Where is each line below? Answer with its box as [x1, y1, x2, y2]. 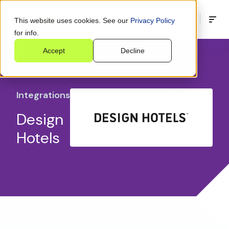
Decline [120, 47, 145, 55]
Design [16, 109, 63, 129]
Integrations [16, 88, 70, 101]
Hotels [16, 127, 60, 148]
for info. [14, 29, 39, 37]
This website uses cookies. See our [14, 16, 130, 25]
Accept [42, 47, 65, 55]
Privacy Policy [130, 16, 175, 25]
